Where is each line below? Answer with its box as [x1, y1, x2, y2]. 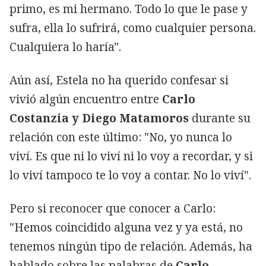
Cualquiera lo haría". [9, 39, 121, 55]
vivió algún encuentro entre [9, 91, 162, 107]
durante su [189, 110, 251, 126]
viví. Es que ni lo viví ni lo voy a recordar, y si [9, 148, 253, 164]
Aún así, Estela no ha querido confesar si [9, 72, 229, 88]
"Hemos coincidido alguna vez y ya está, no [9, 219, 243, 235]
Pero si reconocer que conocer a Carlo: [9, 200, 216, 216]
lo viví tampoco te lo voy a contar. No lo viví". [9, 167, 251, 183]
